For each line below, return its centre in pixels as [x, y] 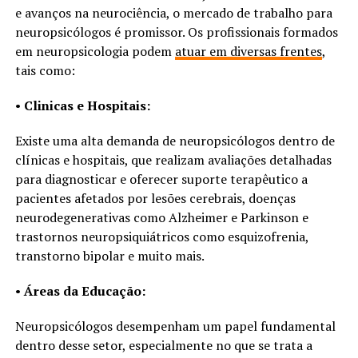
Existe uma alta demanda [87, 140]
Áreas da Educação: [84, 290]
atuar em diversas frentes [248, 51]
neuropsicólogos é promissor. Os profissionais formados [176, 32]
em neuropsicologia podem [95, 51]
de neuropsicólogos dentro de [248, 140]
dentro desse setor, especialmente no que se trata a [163, 345]
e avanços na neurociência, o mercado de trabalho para [173, 12]
